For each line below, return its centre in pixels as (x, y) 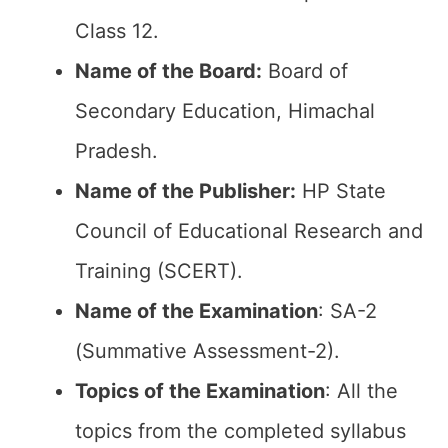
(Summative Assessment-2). (207, 351)
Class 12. (117, 31)
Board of (305, 71)
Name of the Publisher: (185, 191)
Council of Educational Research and (249, 231)
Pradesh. (116, 151)
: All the (361, 391)
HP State (341, 191)
